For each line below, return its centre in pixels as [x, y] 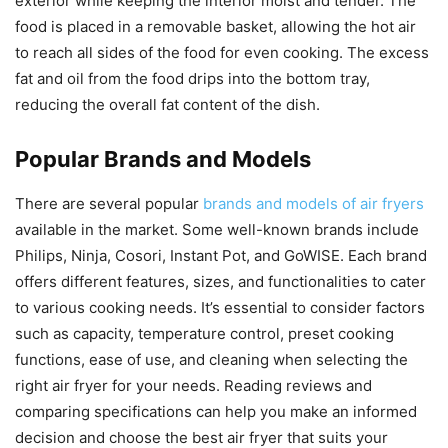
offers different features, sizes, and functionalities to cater [220, 281]
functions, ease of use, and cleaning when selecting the [211, 359]
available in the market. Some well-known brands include [217, 229]
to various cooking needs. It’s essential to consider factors [220, 307]
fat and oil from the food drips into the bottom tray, [192, 78]
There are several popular [109, 203]
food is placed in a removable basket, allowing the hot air [215, 26]
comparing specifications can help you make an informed [216, 411]
